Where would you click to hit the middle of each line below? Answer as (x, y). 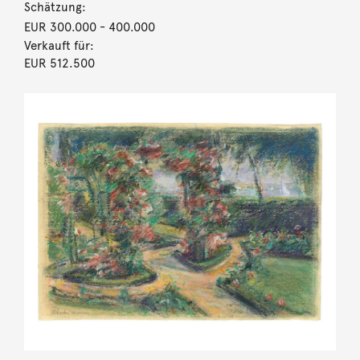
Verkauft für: (59, 45)
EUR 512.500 (59, 63)
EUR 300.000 (60, 27)
